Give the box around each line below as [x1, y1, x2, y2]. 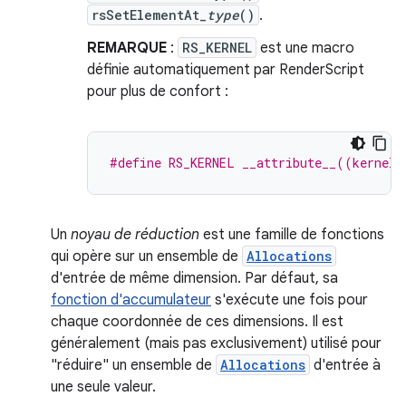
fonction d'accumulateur [51, 291, 211, 309]
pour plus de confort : [87, 82, 228, 101]
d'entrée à [310, 356, 381, 374]
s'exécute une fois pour [211, 291, 368, 309]
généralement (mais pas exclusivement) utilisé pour [51, 334, 382, 353]
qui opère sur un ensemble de [51, 247, 242, 266]
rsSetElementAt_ [92, 6, 207, 24]
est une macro [256, 39, 354, 57]
